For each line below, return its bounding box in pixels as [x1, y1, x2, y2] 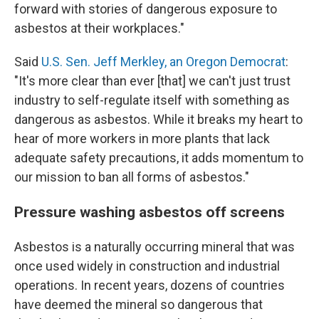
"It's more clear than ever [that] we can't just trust [14, 73, 291, 89]
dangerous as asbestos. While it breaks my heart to [14, 112, 303, 127]
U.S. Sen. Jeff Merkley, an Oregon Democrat [41, 54, 286, 70]
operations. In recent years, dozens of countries [14, 278, 285, 293]
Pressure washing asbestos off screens [14, 203, 285, 221]
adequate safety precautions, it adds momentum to [14, 150, 303, 166]
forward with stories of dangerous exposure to [14, 1, 277, 17]
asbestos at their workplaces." [14, 21, 184, 36]
